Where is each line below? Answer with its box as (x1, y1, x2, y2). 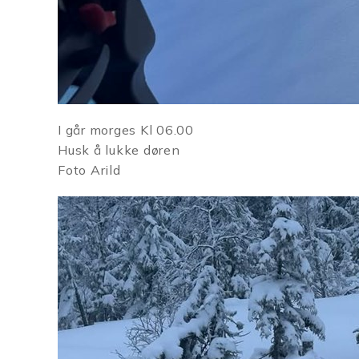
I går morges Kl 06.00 (58, 122, 194, 138)
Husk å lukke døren (58, 142, 184, 158)
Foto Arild (58, 162, 121, 178)
